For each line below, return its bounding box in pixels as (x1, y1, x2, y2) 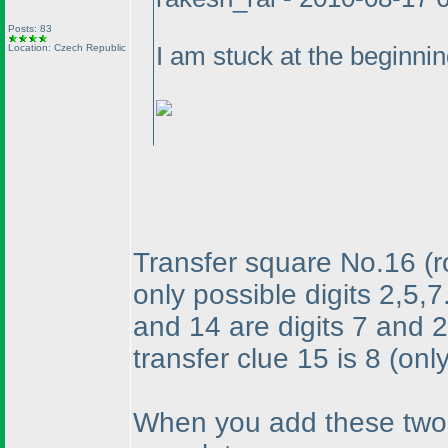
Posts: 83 (8, 23, 52, 34)
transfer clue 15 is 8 (133, 343, 389, 374)
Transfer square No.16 (133, 247, 424, 278)
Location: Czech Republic (8, 42, 126, 53)
